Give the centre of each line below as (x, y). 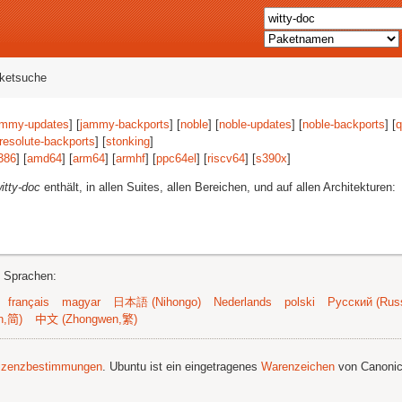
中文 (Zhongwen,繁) (86, 319)
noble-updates (255, 124)
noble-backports (344, 124)
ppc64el (176, 158)
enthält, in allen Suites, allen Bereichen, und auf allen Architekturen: (218, 187)
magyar (81, 302)
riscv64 (226, 158)
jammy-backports (125, 124)
